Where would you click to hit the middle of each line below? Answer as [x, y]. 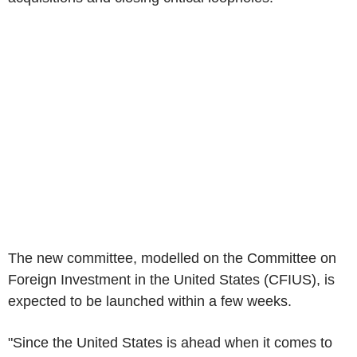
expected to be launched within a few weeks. [150, 301]
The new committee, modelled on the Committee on [172, 258]
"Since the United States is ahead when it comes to [170, 342]
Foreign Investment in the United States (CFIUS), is [171, 279]
